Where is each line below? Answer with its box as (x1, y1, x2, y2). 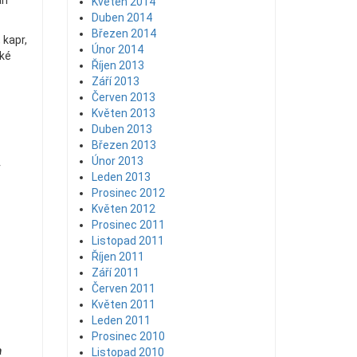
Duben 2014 (91, 11, 152, 24)
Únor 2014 (91, 43, 143, 56)
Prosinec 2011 (91, 218, 165, 231)
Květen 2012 (91, 202, 155, 215)
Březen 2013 (91, 139, 156, 151)
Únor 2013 (91, 155, 143, 167)
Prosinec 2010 (91, 330, 165, 343)
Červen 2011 (91, 282, 155, 295)
